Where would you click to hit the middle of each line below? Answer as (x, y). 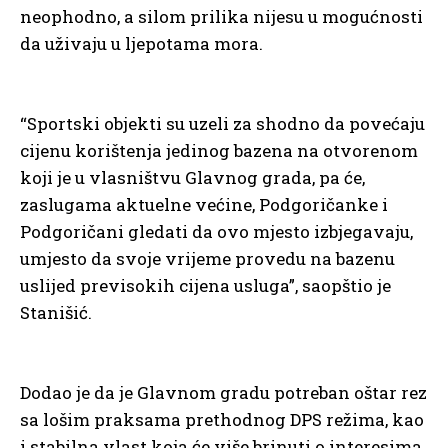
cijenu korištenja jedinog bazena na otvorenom (219, 151)
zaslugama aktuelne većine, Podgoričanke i (204, 205)
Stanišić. (56, 313)
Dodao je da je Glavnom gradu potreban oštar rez (223, 393)
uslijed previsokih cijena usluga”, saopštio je (205, 286)
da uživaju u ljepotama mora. (141, 44)
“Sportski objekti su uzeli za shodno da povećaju (222, 124)
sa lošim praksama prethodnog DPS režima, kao (222, 420)
